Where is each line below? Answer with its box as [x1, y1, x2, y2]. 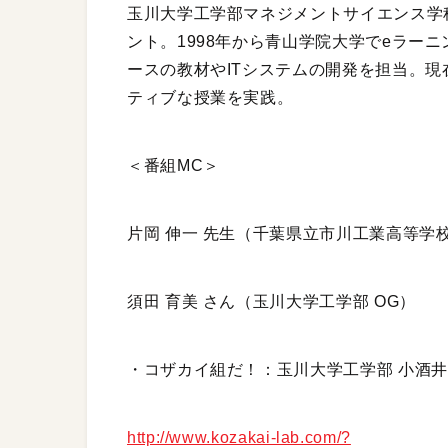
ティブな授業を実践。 [127, 89, 294, 107]
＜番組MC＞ [127, 157, 220, 175]
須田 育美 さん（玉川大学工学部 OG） [127, 293, 416, 311]
